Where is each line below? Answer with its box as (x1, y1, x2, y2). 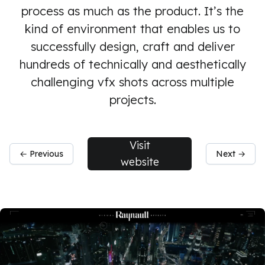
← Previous (20, 148, 63, 159)
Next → (216, 148, 245, 159)
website (120, 155, 159, 169)
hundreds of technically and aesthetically (19, 57, 246, 72)
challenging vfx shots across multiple (31, 75, 234, 89)
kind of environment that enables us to (25, 21, 240, 36)
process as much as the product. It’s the (21, 4, 244, 18)
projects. (109, 92, 156, 107)
